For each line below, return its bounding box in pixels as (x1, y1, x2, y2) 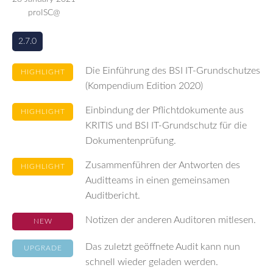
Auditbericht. (85, 191, 140, 200)
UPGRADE (23, 244, 62, 252)
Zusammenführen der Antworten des (85, 160, 240, 170)
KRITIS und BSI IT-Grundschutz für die (85, 121, 247, 130)
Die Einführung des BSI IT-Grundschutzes (85, 66, 260, 76)
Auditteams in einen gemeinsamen (85, 175, 230, 185)
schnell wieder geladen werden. (85, 257, 218, 267)
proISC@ (27, 9, 60, 17)
